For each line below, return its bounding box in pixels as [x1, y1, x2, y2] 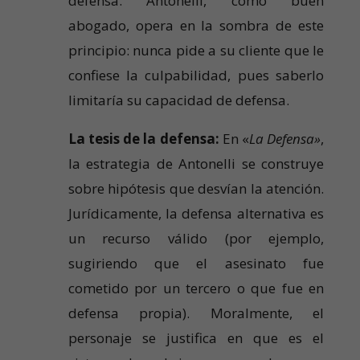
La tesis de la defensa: [67, 129, 219, 149]
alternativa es [236, 204, 325, 223]
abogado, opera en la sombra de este [67, 16, 325, 35]
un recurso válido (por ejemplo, [67, 229, 325, 248]
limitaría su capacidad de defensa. [67, 91, 289, 110]
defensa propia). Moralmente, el [67, 304, 325, 323]
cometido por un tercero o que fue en [67, 279, 325, 298]
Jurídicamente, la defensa [67, 204, 233, 223]
